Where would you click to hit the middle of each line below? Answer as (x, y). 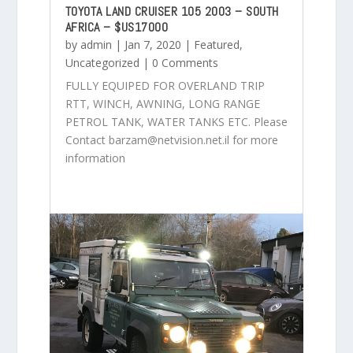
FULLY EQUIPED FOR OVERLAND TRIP (165, 85)
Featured (216, 44)
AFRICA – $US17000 (117, 27)
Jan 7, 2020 (152, 44)
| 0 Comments (178, 62)
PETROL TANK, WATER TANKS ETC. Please (176, 121)
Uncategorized (102, 62)
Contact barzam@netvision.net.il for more (171, 139)
